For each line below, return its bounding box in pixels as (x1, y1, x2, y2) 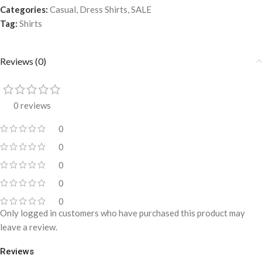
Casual (50, 4, 76, 15)
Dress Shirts (80, 4, 127, 15)
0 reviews (13, 99, 51, 111)
